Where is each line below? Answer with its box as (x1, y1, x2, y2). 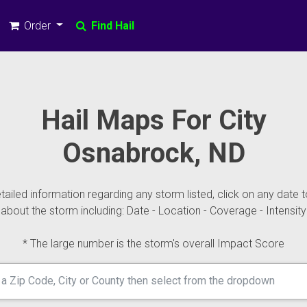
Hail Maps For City (40, 104, 267, 136)
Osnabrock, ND (62, 137, 245, 169)
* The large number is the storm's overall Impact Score (23, 237, 284, 250)
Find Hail (88, 19, 134, 32)
